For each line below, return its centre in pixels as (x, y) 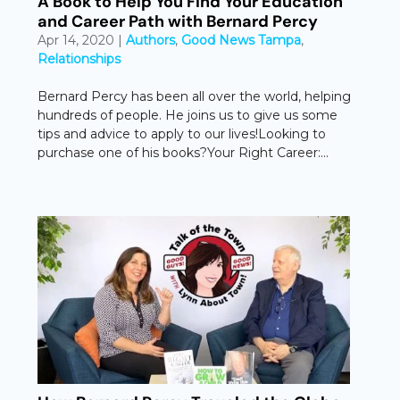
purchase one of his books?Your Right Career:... (183, 152)
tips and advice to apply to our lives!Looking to (182, 133)
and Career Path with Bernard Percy (178, 21)
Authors (151, 40)
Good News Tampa (242, 40)
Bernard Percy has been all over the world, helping (195, 96)
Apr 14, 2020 (76, 40)
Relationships (79, 58)
